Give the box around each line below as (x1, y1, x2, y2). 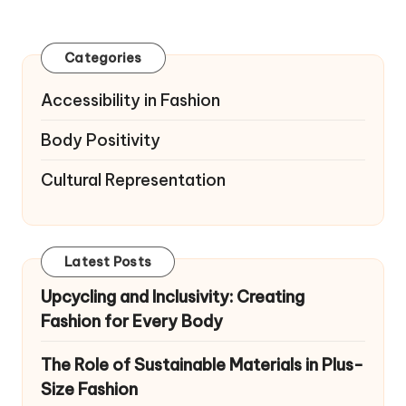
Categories (64, 49, 142, 66)
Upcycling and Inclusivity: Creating (41, 285, 304, 307)
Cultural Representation (41, 169, 226, 190)
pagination (21, 4, 164, 38)
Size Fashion (41, 378, 138, 400)
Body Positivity (41, 129, 160, 150)
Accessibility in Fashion (41, 89, 220, 111)
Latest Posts (64, 253, 151, 270)
